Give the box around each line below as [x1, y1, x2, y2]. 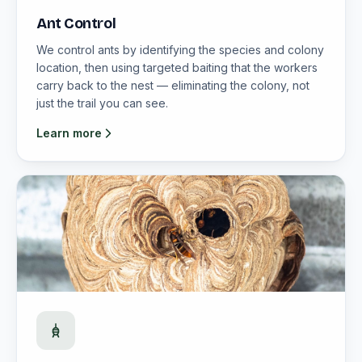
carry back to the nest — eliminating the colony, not [36, 78, 309, 92]
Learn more [36, 126, 102, 140]
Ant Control [36, 15, 116, 32]
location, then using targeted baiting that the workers [36, 61, 318, 74]
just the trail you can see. [36, 96, 168, 110]
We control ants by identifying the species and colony [36, 43, 324, 57]
